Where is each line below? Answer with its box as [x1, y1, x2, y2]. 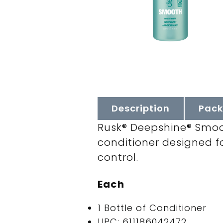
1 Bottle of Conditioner [97, 201, 207, 214]
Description [111, 102, 170, 114]
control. [97, 150, 138, 164]
